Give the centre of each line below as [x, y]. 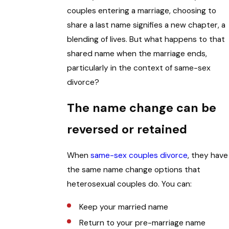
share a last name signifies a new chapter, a [146, 25]
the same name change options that [134, 170]
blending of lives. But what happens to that [146, 39]
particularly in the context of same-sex [139, 68]
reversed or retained [127, 130]
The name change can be [142, 108]
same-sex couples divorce [139, 156]
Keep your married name [123, 207]
